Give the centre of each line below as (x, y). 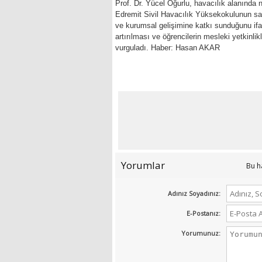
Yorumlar (143, 166)
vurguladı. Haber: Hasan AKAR (168, 48)
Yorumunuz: (201, 233)
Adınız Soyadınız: (194, 194)
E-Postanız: (204, 213)
